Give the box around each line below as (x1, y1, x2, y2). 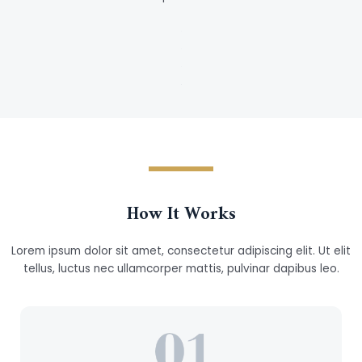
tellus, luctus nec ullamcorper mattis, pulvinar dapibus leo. (23, 261, 339, 277)
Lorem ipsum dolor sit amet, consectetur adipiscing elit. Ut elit (11, 243, 351, 259)
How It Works (126, 199, 236, 231)
